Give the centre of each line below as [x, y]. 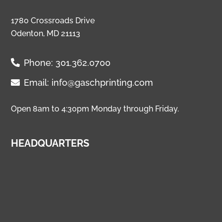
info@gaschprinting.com [103, 83]
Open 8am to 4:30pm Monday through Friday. [95, 109]
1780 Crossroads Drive [53, 21]
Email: [38, 83]
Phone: [40, 63]
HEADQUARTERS [50, 143]
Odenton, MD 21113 [46, 34]
